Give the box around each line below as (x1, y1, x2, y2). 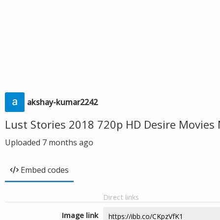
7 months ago (42, 137, 93, 148)
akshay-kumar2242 (27, 97, 98, 108)
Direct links (103, 192, 139, 202)
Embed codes (21, 165, 69, 175)
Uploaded (5, 137, 42, 148)
